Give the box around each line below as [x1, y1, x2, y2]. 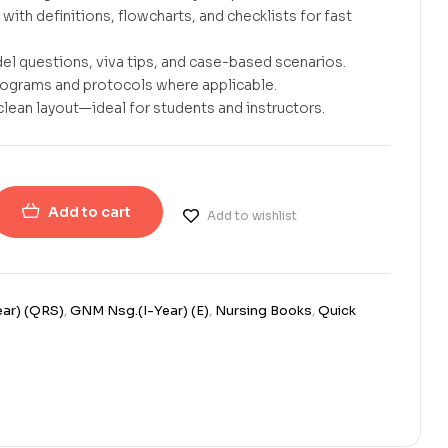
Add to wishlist [206, 207, 297, 223]
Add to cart [47, 203, 131, 222]
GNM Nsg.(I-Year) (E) [69, 302, 209, 320]
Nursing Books [214, 302, 312, 320]
